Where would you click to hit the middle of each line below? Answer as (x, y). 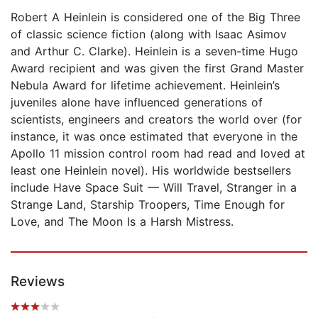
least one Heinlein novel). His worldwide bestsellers (151, 170)
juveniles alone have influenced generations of (137, 102)
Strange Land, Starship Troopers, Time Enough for (148, 204)
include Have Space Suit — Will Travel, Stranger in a (154, 187)
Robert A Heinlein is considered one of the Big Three (155, 17)
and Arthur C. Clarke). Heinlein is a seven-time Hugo (154, 51)
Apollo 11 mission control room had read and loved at (158, 153)
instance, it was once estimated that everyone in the (154, 136)
